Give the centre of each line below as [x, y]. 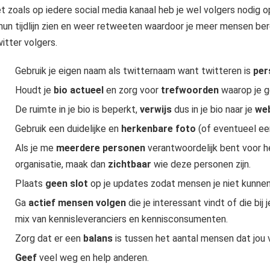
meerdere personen [100, 148]
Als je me [35, 148]
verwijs [155, 109]
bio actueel [78, 90]
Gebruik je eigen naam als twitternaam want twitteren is [133, 71]
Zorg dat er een [49, 238]
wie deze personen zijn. [201, 164]
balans [98, 238]
